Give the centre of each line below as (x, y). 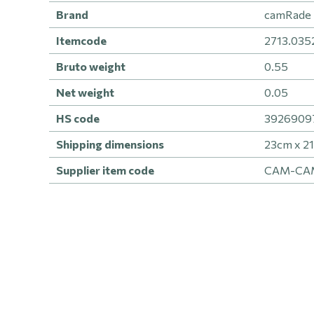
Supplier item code (105, 170)
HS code (78, 118)
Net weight (85, 92)
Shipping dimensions (110, 144)
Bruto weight (91, 66)
